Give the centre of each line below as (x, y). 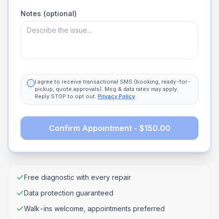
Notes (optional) (49, 13)
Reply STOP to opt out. (66, 96)
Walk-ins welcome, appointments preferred (94, 208)
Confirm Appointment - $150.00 (109, 128)
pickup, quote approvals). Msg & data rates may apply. (107, 89)
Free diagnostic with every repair (77, 177)
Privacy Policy (116, 96)
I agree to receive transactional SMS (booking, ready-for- (113, 82)
